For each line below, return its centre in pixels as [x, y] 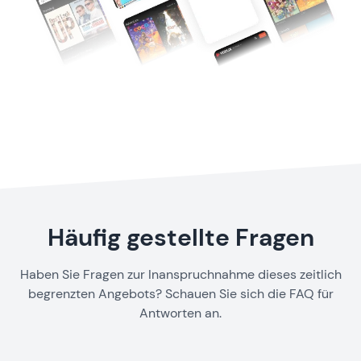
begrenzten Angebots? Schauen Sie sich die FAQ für [180, 293]
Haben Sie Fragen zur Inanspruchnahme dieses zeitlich [180, 274]
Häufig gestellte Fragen [180, 237]
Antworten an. [180, 313]
